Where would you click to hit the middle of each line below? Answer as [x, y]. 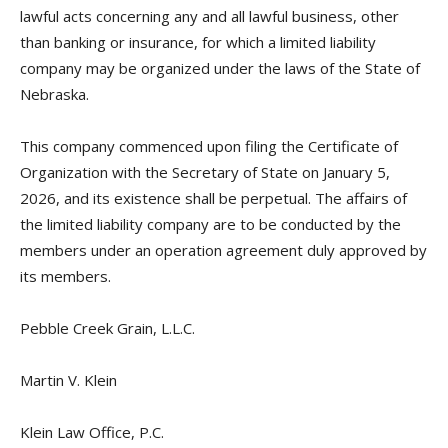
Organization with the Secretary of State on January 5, [205, 172]
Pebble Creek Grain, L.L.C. [107, 328]
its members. [65, 276]
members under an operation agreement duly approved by [223, 250]
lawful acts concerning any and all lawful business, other [209, 16]
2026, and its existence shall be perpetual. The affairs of [213, 198]
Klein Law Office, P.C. [92, 432]
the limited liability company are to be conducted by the [210, 224]
